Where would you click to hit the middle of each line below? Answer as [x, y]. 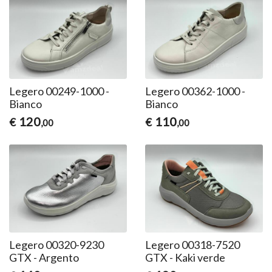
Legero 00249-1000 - [59, 91]
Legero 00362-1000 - [195, 91]
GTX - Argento [44, 258]
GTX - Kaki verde [185, 258]
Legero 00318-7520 [192, 245]
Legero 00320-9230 [57, 245]
